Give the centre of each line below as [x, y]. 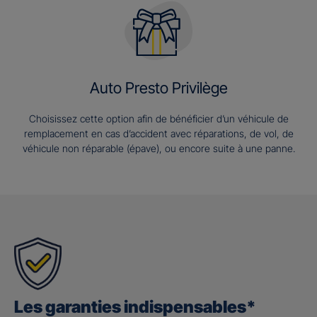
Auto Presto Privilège [158, 88]
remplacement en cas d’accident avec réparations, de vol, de [158, 134]
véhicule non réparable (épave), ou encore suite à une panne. [158, 149]
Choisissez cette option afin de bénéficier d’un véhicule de [158, 119]
